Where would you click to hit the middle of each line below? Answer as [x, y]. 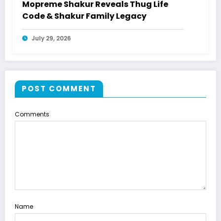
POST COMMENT [59, 89]
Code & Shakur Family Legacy [84, 16]
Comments [32, 114]
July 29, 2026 [51, 38]
